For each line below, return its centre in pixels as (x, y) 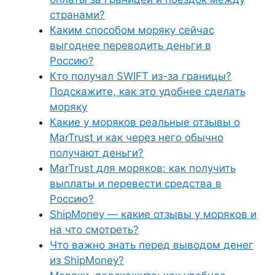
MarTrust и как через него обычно (137, 137)
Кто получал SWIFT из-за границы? (141, 76)
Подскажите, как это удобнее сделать (148, 91)
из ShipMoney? (87, 260)
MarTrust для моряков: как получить (143, 168)
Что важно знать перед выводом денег (152, 245)
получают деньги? (97, 153)
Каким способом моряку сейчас (132, 30)
